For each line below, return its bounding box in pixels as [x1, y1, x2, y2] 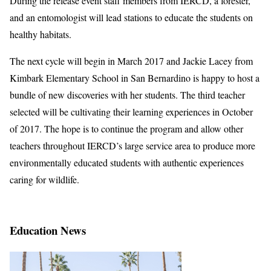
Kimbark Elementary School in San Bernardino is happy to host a [10, 71, 260, 85]
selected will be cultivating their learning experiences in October [10, 105, 253, 119]
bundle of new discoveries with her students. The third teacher [10, 88, 245, 102]
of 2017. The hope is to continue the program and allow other [10, 122, 243, 135]
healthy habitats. [10, 28, 71, 41]
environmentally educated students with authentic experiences [10, 156, 244, 169]
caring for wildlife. [10, 173, 79, 186]
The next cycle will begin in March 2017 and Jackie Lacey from [10, 54, 253, 68]
